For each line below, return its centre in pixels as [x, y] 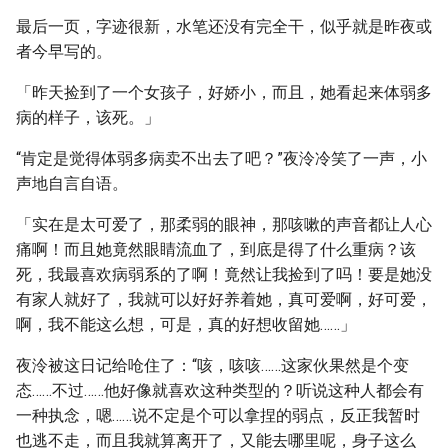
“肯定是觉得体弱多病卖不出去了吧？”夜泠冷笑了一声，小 [221, 158]
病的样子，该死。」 [88, 117]
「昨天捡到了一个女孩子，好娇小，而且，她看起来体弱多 [224, 92]
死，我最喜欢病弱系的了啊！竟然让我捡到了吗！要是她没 [224, 274]
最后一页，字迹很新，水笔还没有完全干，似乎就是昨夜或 [224, 26]
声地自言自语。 [72, 183]
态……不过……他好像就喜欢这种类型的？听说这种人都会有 [220, 390]
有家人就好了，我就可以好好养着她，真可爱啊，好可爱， [224, 299]
